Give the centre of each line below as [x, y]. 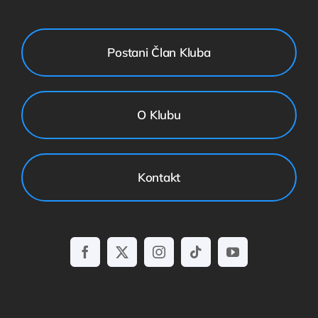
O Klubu [159, 115]
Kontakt [159, 177]
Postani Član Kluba [159, 53]
